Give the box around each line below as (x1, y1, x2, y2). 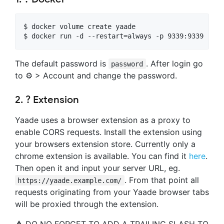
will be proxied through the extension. (15, 198, 158, 209)
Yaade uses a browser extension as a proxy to (15, 114, 190, 125)
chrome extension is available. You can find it (15, 150, 189, 161)
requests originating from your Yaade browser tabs (15, 186, 209, 197)
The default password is (15, 58, 108, 68)
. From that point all (124, 174, 199, 185)
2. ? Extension (15, 93, 79, 106)
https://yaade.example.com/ (17, 176, 122, 184)
